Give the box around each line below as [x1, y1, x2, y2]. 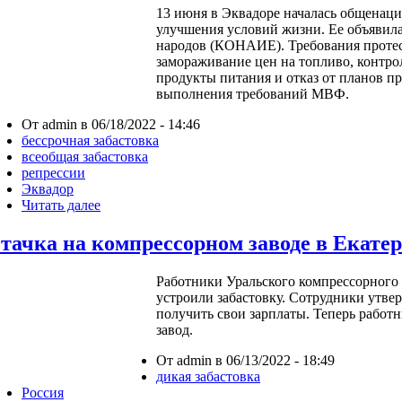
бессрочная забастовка [22, 133, 159, 149]
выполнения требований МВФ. [156, 86, 349, 102]
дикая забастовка [156, 368, 260, 384]
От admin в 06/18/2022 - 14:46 [22, 117, 200, 133]
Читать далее [22, 197, 100, 214]
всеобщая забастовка [22, 149, 148, 165]
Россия [22, 384, 64, 400]
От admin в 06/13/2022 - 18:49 [156, 352, 335, 368]
